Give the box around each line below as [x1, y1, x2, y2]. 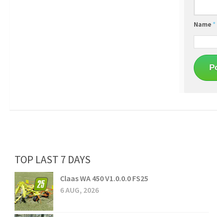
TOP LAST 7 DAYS [15, 153, 91, 167]
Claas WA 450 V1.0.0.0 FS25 [60, 173, 148, 184]
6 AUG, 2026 [60, 185, 99, 195]
